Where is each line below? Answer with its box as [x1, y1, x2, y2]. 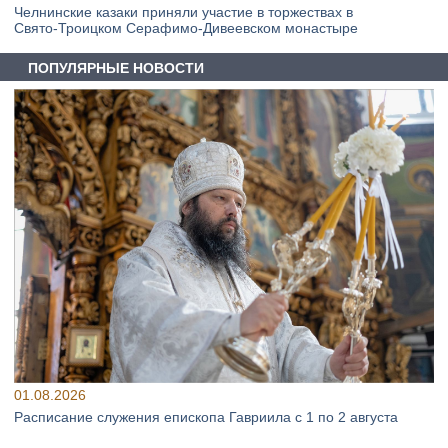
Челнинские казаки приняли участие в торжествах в [14, 3, 353, 20]
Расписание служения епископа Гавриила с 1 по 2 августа [14, 409, 398, 426]
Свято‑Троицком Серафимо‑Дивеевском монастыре [14, 19, 358, 36]
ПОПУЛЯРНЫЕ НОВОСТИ [28, 60, 204, 77]
